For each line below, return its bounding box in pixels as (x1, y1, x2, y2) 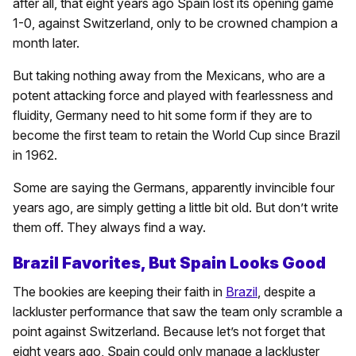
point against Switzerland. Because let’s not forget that (13, 323, 325, 339)
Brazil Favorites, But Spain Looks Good (13, 253, 326, 273)
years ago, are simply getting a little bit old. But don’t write (13, 199, 339, 215)
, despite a (257, 283, 315, 300)
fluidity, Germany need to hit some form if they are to (13, 106, 312, 123)
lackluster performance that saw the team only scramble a (13, 303, 342, 319)
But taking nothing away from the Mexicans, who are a (13, 67, 325, 83)
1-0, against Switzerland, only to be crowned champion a (13, 14, 338, 31)
